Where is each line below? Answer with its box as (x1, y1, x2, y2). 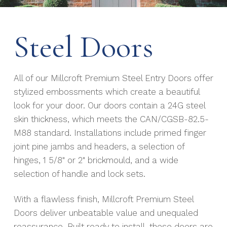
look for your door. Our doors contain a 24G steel (13, 100, 205, 111)
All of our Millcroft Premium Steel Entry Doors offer (13, 73, 213, 84)
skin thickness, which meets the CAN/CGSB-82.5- (13, 114, 209, 125)
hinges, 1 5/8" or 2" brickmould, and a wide (13, 155, 178, 166)
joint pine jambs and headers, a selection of (13, 141, 184, 152)
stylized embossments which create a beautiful (13, 87, 200, 97)
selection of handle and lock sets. (13, 169, 145, 179)
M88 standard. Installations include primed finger (13, 128, 206, 138)
